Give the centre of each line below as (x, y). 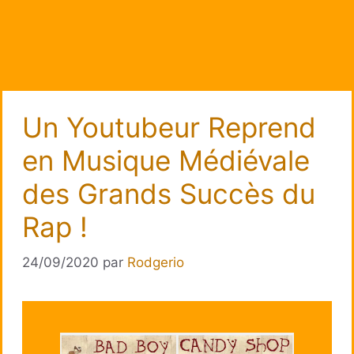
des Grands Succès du (169, 194)
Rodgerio (156, 262)
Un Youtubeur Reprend (169, 128)
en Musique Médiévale (166, 161)
